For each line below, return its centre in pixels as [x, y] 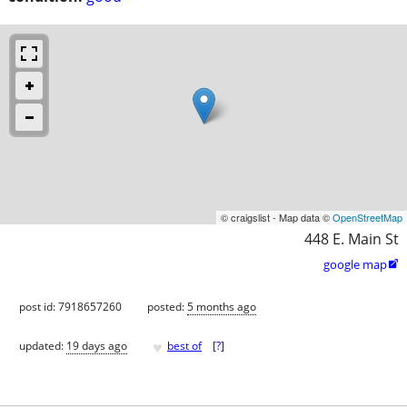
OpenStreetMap [367, 217]
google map [355, 264]
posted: [167, 306]
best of [184, 346]
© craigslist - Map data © [277, 217]
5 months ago [222, 306]
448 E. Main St [352, 238]
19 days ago [97, 346]
